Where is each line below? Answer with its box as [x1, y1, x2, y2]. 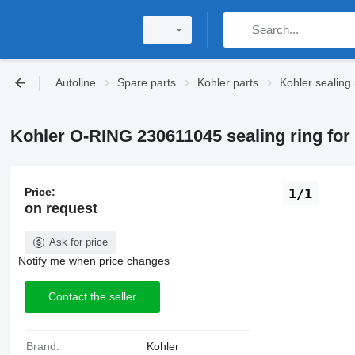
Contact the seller [48, 290, 136, 303]
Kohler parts [197, 76, 258, 89]
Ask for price [48, 235, 108, 248]
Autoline [55, 76, 96, 89]
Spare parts [117, 76, 176, 89]
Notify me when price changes [17, 254, 170, 267]
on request [24, 200, 97, 216]
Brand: [32, 339, 59, 353]
